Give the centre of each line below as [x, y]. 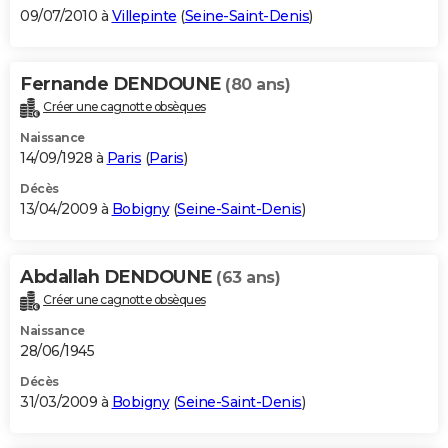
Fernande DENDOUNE [122, 83]
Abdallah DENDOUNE [118, 276]
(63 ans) [248, 277]
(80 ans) [257, 84]
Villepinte [144, 15]
